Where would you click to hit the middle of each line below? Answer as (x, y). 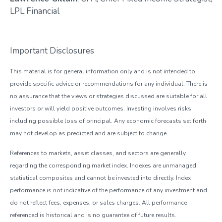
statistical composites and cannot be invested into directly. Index (100, 178)
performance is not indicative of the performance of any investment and (109, 190)
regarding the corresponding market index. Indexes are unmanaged (103, 165)
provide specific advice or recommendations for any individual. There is (109, 83)
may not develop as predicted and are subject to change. (89, 133)
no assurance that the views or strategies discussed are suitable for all (109, 96)
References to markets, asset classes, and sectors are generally (98, 153)
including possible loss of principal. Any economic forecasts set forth (108, 121)
